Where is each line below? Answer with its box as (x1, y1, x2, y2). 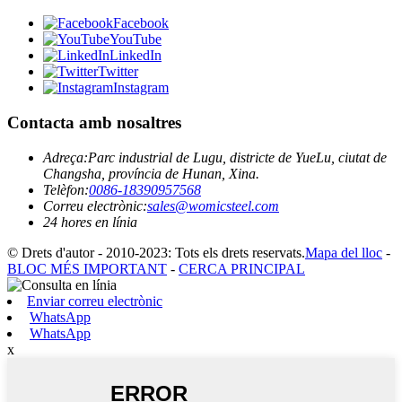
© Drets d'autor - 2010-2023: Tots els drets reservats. (7, 244, 305, 260)
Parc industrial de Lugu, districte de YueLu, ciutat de (88, 149, 387, 165)
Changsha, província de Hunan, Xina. (43, 165, 259, 181)
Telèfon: (43, 181, 89, 197)
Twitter (98, 64, 138, 80)
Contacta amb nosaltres (7, 113, 181, 133)
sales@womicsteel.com (147, 197, 279, 214)
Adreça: (43, 149, 88, 165)
